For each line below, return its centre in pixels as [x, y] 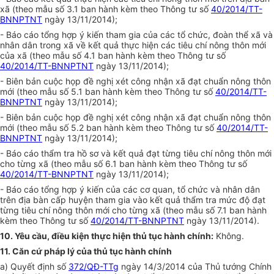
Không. [229, 236]
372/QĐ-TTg [94, 267]
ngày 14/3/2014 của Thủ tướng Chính [195, 267]
